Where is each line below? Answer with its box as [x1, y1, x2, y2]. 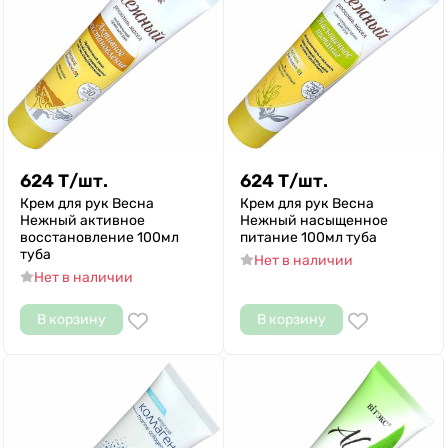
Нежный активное [20, 212, 145, 229]
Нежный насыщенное [240, 212, 388, 229]
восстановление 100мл [20, 229, 179, 246]
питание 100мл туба [240, 229, 377, 246]
